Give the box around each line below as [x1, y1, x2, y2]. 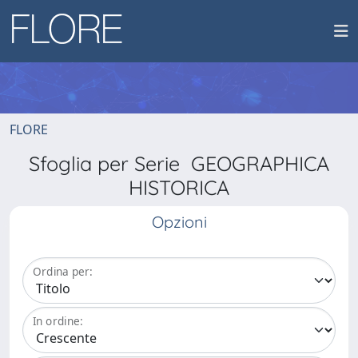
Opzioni [151, 212, 207, 232]
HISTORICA [129, 175, 229, 200]
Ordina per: [33, 264, 93, 280]
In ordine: [33, 313, 83, 329]
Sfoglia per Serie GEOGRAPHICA [29, 151, 329, 176]
